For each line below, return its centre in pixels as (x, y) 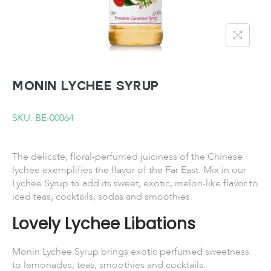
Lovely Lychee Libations (104, 224)
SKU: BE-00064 (43, 118)
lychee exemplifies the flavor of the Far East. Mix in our (129, 170)
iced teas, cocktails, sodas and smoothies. (102, 197)
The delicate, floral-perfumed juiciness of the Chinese (127, 157)
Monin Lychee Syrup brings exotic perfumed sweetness (131, 252)
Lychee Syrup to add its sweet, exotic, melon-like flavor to (135, 183)
